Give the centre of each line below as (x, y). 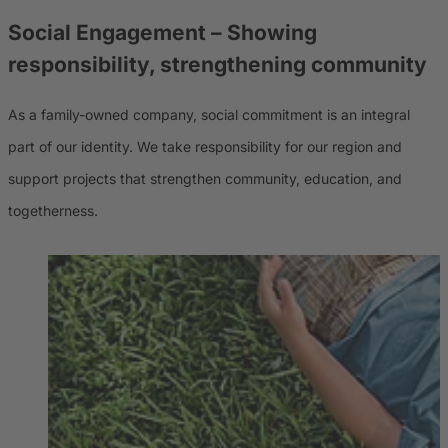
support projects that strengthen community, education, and (205, 178)
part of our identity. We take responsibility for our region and (205, 146)
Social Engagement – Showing (162, 33)
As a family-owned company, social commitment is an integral (209, 114)
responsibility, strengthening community (217, 65)
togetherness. (53, 210)
